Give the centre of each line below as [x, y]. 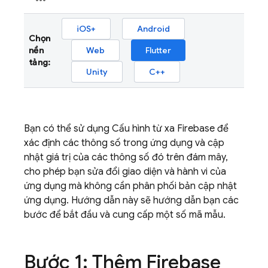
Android [153, 29]
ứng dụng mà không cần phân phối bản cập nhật [130, 186]
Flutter [158, 50]
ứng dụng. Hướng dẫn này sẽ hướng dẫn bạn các [131, 200]
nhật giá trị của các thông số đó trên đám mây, [126, 157]
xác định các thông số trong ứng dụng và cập [124, 143]
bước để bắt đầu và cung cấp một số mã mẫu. [125, 215]
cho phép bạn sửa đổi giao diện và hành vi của [125, 172]
